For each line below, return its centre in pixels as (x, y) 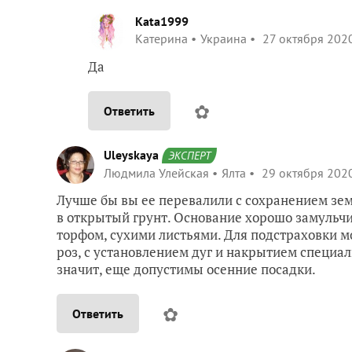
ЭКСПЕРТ (189, 155)
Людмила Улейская (156, 172)
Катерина (161, 38)
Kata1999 (162, 21)
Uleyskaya (131, 154)
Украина (224, 38)
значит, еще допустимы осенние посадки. (186, 269)
